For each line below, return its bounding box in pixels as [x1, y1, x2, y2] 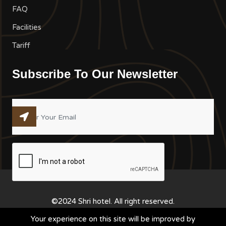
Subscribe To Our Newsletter [12, 67, 178, 81]
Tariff [12, 41, 30, 50]
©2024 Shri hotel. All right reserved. [51, 197, 175, 206]
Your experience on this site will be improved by [31, 214, 195, 223]
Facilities [12, 23, 41, 32]
